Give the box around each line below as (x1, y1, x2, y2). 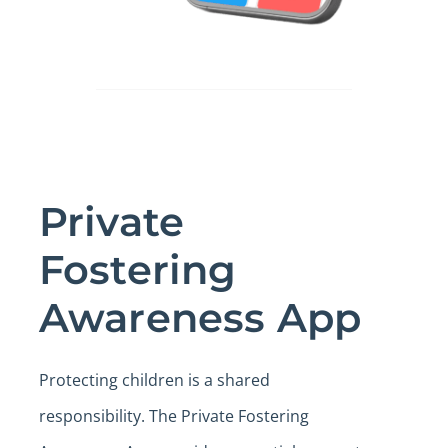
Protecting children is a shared (38, 368, 270, 391)
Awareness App (38, 292, 362, 342)
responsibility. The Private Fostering (38, 404, 309, 427)
